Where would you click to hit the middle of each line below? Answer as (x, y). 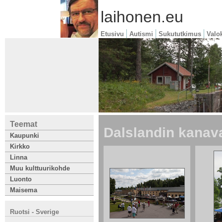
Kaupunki (25, 136)
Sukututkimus (180, 34)
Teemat (24, 124)
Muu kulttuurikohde (40, 168)
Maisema (24, 190)
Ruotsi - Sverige (34, 212)
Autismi (141, 34)
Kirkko (20, 146)
